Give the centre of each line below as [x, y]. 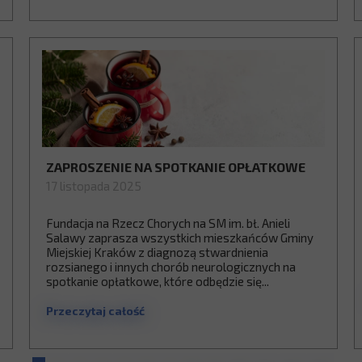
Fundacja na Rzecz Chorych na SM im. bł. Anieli [168, 223]
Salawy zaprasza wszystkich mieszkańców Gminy [180, 238]
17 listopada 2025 [94, 186]
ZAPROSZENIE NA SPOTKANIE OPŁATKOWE [176, 167]
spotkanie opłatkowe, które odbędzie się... [158, 281]
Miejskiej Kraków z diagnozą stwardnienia [157, 252]
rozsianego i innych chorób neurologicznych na [171, 267]
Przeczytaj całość [95, 311]
